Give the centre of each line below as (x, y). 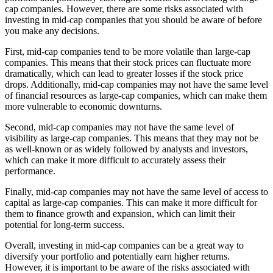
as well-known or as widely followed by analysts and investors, (126, 149)
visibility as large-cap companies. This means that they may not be (132, 138)
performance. (30, 171)
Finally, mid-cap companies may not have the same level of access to (136, 191)
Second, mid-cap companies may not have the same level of (119, 127)
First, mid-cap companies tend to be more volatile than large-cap (128, 51)
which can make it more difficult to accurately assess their (115, 160)
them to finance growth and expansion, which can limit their (120, 213)
